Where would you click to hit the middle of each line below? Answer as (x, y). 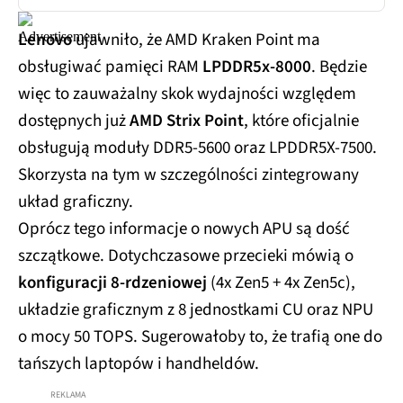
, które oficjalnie (301, 121)
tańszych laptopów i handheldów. (139, 363)
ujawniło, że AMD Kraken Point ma (196, 40)
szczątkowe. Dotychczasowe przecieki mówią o (186, 255)
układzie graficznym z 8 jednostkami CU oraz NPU (196, 309)
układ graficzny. (76, 201)
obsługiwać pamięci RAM (110, 67)
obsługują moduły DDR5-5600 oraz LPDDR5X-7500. (197, 148)
